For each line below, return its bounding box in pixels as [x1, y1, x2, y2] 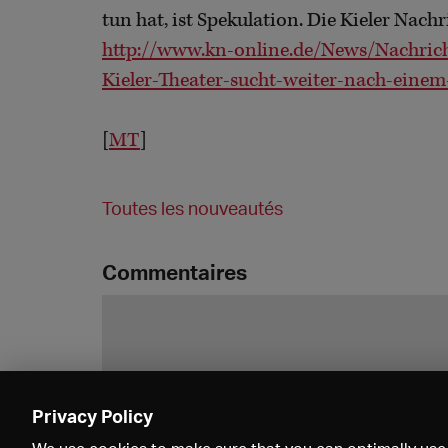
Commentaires [102, 259, 247, 286]
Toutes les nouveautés [102, 197, 283, 220]
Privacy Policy [32, 405, 153, 427]
